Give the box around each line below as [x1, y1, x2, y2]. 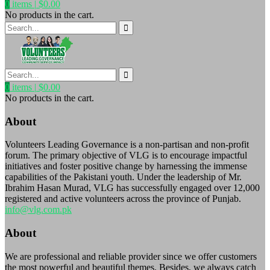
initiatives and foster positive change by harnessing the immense [5, 161, 247, 172]
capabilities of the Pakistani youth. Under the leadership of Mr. [5, 172, 242, 183]
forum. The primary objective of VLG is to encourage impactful [5, 150, 247, 161]
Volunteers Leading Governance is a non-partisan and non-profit [5, 139, 249, 150]
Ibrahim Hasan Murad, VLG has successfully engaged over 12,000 [5, 183, 260, 193]
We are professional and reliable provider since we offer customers [5, 251, 257, 262]
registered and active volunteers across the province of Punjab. [5, 193, 241, 204]
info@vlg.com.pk [5, 204, 72, 215]
